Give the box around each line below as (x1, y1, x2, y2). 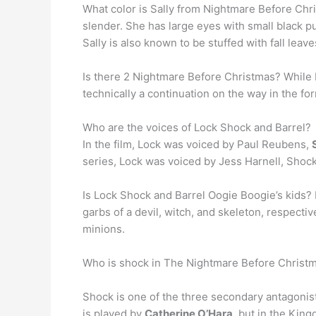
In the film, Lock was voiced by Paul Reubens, (83, 138, 312, 151)
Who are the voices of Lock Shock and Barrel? (83, 121, 311, 134)
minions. (83, 222, 125, 236)
